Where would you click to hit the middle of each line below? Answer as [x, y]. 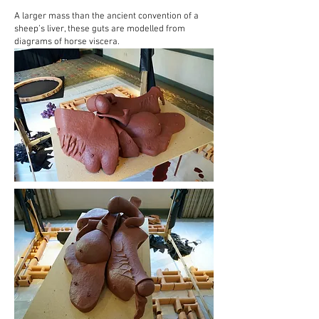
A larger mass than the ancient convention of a [106, 16]
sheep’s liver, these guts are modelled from [100, 29]
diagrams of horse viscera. [90, 42]
